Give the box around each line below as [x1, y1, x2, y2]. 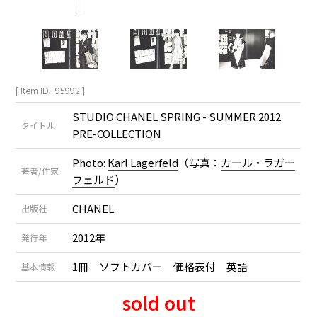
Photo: [72, 154, 108, 170]
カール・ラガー [221, 154, 296, 170]
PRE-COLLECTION [72, 125, 162, 141]
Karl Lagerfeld [108, 154, 179, 170]
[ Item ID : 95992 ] [16, 83, 86, 97]
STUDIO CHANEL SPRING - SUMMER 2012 [72, 108, 282, 124]
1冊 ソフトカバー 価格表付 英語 [72, 258, 248, 274]
